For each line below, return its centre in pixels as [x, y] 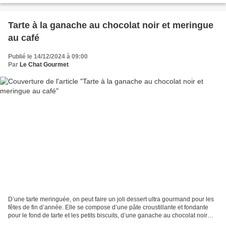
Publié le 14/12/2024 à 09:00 [48, 56]
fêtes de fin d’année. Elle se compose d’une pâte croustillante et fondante [108, 208]
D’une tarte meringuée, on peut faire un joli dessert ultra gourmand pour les [111, 200]
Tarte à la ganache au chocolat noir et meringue [111, 25]
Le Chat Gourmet [44, 64]
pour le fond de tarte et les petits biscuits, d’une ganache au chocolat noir [108, 216]
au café [24, 38]
